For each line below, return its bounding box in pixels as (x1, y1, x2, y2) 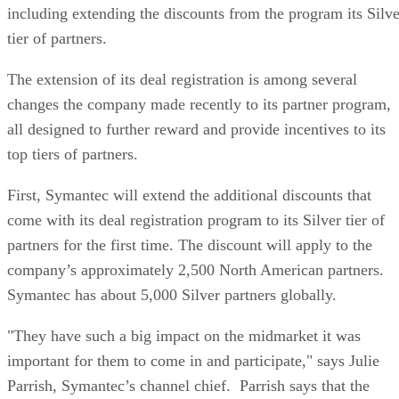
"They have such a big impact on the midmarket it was (7, 326, 361, 345)
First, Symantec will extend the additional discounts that (7, 185, 371, 204)
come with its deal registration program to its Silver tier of (7, 210, 385, 229)
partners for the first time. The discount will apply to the (7, 235, 372, 254)
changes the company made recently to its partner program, (7, 94, 391, 113)
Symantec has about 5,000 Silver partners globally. (7, 285, 337, 304)
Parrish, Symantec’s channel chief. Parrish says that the (7, 376, 370, 395)
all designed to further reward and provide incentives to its (7, 119, 386, 138)
